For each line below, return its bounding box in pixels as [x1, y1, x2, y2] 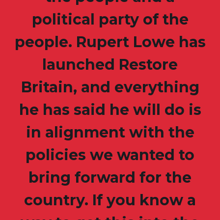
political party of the [31, 10, 189, 29]
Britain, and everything [21, 78, 199, 97]
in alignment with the [26, 123, 194, 142]
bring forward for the [28, 168, 192, 187]
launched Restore [42, 55, 178, 74]
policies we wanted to [26, 146, 194, 165]
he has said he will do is [19, 101, 201, 119]
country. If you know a [24, 191, 196, 210]
